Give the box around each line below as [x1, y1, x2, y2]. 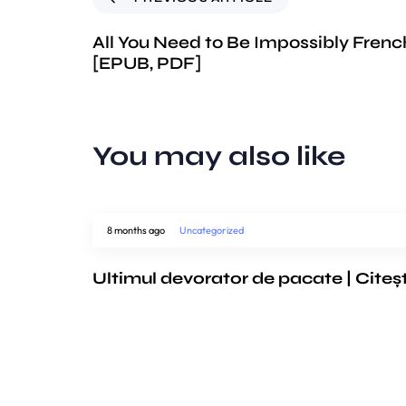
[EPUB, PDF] [92, 52, 201, 73]
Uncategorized [179, 223, 244, 237]
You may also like [92, 139, 345, 172]
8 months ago [107, 223, 165, 237]
